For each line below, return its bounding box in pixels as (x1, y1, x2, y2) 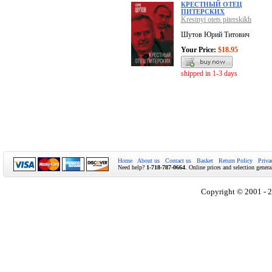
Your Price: (181, 46, 216, 55)
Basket (197, 157, 213, 164)
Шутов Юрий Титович (181, 30, 250, 39)
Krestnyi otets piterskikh (181, 15, 251, 24)
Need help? (118, 164, 146, 171)
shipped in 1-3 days (181, 69, 237, 78)
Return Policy (219, 157, 253, 164)
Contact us (165, 157, 191, 164)
